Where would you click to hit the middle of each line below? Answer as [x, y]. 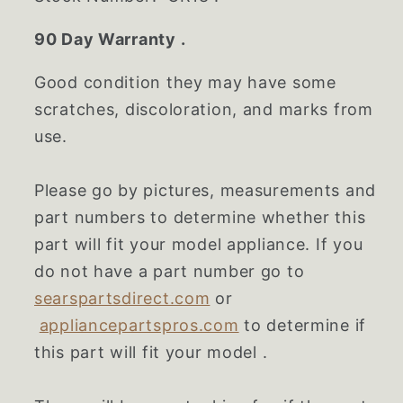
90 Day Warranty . [112, 40]
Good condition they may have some [185, 83]
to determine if [303, 326]
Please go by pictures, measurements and [206, 191]
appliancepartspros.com [139, 326]
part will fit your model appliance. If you [199, 245]
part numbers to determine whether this [200, 218]
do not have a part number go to [170, 272]
